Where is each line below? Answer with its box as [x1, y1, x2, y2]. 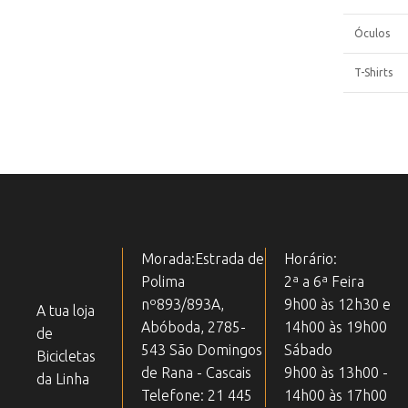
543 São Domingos [141, 342, 263, 358]
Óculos [353, 27, 390, 39]
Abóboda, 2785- [141, 319, 247, 335]
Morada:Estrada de [141, 250, 265, 267]
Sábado [284, 342, 333, 358]
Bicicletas [36, 348, 96, 364]
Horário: [284, 250, 338, 267]
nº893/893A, [141, 296, 225, 312]
